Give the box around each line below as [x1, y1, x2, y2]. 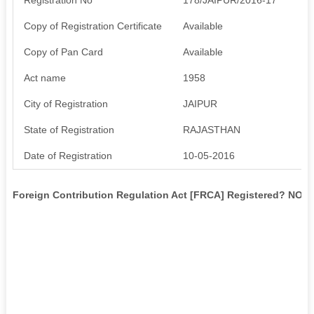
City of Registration [23, 97, 108, 109]
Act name [23, 71, 66, 83]
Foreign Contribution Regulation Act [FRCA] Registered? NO [12, 189, 303, 200]
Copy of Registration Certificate [23, 20, 162, 32]
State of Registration [23, 123, 114, 135]
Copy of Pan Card [23, 46, 103, 57]
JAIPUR [182, 97, 217, 109]
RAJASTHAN [182, 123, 240, 135]
